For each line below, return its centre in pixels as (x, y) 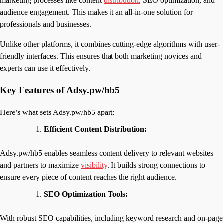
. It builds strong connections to (156, 165)
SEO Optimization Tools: (86, 194)
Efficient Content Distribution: (95, 129)
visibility (94, 165)
